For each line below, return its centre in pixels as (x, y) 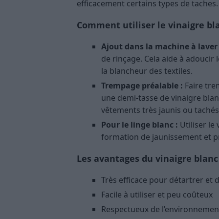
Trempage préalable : (142, 85)
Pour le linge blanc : (140, 124)
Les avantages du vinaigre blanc (147, 158)
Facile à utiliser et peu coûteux (157, 194)
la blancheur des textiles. (147, 71)
